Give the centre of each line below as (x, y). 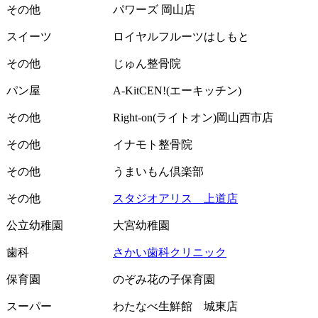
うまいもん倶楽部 (158, 171)
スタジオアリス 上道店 (175, 198)
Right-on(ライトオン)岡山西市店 (193, 117)
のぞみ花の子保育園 (164, 279)
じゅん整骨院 (147, 63)
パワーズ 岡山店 (154, 9)
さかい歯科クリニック (170, 252)
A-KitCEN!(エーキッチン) (177, 90)
